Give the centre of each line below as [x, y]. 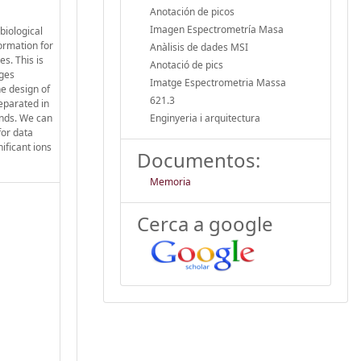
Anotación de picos [192, 11]
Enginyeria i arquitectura [205, 118]
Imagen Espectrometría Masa [217, 29]
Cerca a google [205, 223]
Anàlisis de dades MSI [199, 47]
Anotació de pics [187, 64]
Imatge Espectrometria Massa [218, 82]
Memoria [170, 181]
